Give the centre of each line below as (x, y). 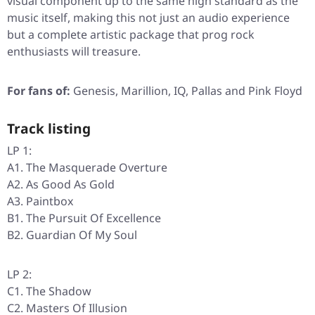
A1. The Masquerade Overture (87, 168)
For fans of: (39, 91)
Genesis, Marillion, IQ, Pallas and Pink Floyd (186, 91)
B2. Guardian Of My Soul (72, 235)
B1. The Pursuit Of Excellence (84, 218)
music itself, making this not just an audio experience (148, 18)
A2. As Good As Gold (61, 185)
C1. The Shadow (49, 291)
